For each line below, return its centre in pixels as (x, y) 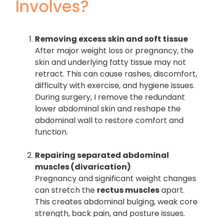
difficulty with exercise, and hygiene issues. (115, 85)
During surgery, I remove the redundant (110, 97)
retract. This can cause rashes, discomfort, (116, 74)
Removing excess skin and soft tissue (112, 39)
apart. (172, 190)
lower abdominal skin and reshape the (108, 108)
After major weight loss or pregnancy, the (115, 50)
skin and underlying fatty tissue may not (111, 62)
